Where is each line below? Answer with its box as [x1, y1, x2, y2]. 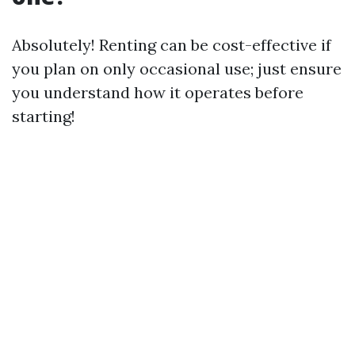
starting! [12, 106, 75, 126]
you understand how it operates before [12, 82, 303, 102]
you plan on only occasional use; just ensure [12, 59, 342, 78]
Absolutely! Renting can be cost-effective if [12, 35, 331, 55]
